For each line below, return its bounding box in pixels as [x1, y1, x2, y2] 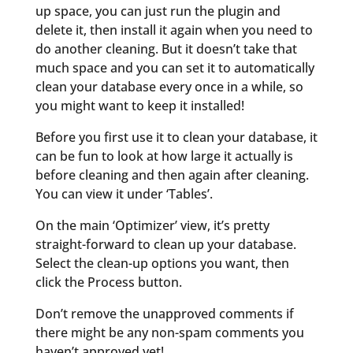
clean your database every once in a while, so [35, 77, 303, 95]
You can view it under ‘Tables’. [35, 184, 213, 203]
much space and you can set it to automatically [35, 58, 314, 76]
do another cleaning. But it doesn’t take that [35, 39, 297, 58]
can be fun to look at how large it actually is [35, 147, 293, 165]
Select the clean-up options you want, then [35, 254, 289, 272]
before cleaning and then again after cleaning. [35, 165, 309, 184]
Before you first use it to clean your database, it [35, 128, 318, 146]
